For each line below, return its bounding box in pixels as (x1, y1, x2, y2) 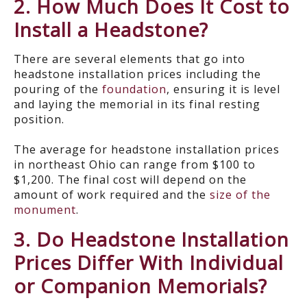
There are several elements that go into (14, 51, 245, 66)
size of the (210, 187, 271, 202)
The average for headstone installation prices (14, 142, 280, 157)
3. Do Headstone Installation (14, 226, 289, 252)
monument (14, 202, 76, 217)
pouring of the (14, 82, 102, 97)
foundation (102, 82, 167, 97)
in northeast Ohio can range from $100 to (14, 157, 256, 172)
